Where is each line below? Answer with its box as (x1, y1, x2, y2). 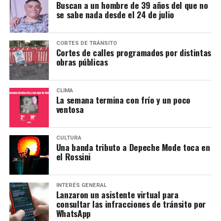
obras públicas (56, 55, 108, 68)
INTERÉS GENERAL (56, 182, 107, 188)
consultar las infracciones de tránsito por (56, 197, 206, 210)
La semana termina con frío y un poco (56, 93, 190, 106)
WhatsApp (56, 206, 91, 220)
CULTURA (56, 134, 81, 141)
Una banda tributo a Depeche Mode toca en (56, 140, 210, 153)
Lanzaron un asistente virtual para (56, 187, 179, 201)
